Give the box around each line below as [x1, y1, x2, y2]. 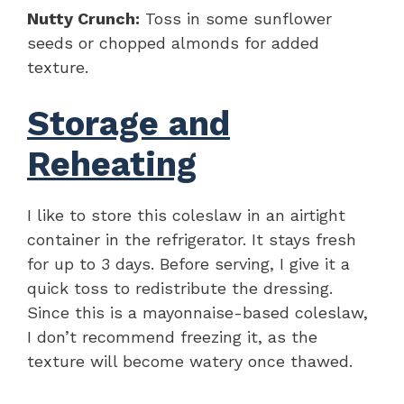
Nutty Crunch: [27, 8, 140, 28]
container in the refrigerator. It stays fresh [27, 229, 356, 249]
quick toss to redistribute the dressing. [27, 278, 333, 298]
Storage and [27, 103, 230, 143]
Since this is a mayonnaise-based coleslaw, [27, 302, 368, 322]
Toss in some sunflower [140, 8, 332, 28]
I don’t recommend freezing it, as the [27, 326, 317, 346]
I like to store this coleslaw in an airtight [27, 205, 345, 225]
